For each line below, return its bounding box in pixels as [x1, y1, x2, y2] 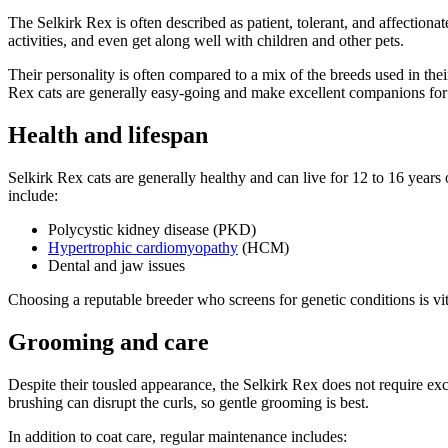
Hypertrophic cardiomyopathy [48, 238, 238, 256]
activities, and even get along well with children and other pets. [8, 32, 404, 50]
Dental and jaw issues [48, 256, 185, 274]
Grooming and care [8, 328, 209, 355]
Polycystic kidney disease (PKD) [48, 220, 256, 238]
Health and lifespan [8, 122, 208, 149]
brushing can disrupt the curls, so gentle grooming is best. [8, 393, 369, 411]
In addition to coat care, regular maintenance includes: [8, 427, 347, 445]
